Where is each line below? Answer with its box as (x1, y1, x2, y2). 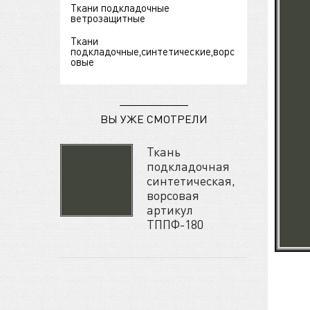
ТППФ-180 (147, 216, 203, 232)
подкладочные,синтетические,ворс (71, 44, 235, 59)
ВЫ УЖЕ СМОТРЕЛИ (100, 111, 208, 127)
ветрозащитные (71, 11, 145, 26)
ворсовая (147, 187, 199, 203)
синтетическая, (147, 172, 235, 189)
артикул (147, 201, 193, 218)
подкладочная (147, 158, 230, 174)
